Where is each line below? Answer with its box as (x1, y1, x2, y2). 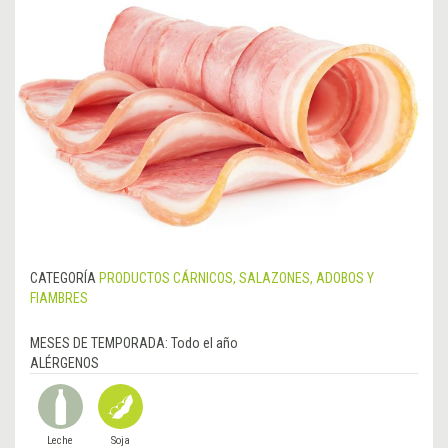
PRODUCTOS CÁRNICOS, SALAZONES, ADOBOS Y (99, 270, 374, 287)
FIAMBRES (30, 290, 88, 307)
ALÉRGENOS (30, 355, 99, 372)
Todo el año (171, 335, 238, 352)
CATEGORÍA (30, 270, 96, 287)
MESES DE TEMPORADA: (30, 335, 171, 352)
